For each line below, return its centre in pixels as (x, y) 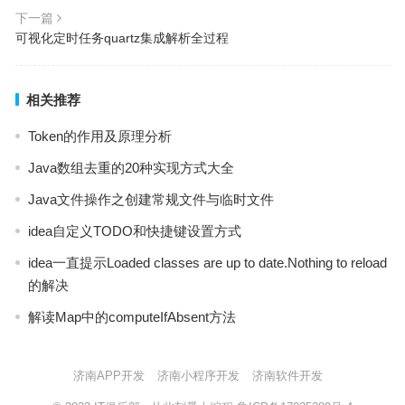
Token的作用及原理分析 (99, 137)
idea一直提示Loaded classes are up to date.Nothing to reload (207, 263)
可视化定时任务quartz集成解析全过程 (122, 38)
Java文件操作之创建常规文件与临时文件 (151, 200)
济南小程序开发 (198, 376)
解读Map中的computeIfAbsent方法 (132, 317)
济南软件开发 (287, 376)
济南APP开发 (109, 376)
